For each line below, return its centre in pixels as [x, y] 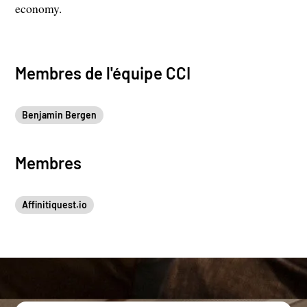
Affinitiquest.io [54, 204]
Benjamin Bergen [59, 115]
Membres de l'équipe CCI [103, 73]
